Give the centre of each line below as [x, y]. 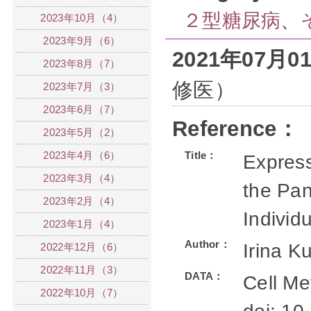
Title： [201, 155]
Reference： [235, 128]
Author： [208, 244]
